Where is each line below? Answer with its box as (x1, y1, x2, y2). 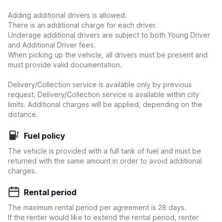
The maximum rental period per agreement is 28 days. (8, 203, 186, 212)
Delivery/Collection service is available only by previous (8, 80, 192, 89)
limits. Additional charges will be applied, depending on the (8, 100, 202, 109)
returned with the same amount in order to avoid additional (8, 157, 202, 165)
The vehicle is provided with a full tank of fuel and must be (8, 147, 201, 155)
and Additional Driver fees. (8, 41, 96, 49)
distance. (8, 110, 38, 118)
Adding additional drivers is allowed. (8, 11, 127, 19)
